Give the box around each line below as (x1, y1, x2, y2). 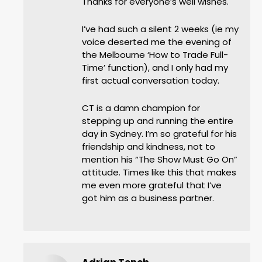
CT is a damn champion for (82, 102, 200, 115)
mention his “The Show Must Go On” (82, 153, 237, 166)
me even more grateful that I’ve (82, 179, 222, 192)
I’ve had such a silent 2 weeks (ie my (82, 23, 239, 36)
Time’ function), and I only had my (82, 61, 228, 74)
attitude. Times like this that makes (82, 166, 236, 179)
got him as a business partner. (82, 192, 214, 205)
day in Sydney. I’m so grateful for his (82, 127, 237, 140)
